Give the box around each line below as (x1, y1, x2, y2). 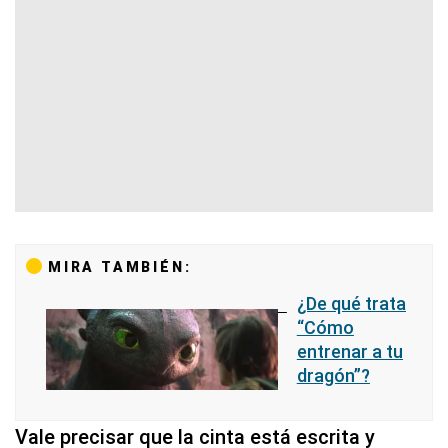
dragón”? (296, 364, 370, 386)
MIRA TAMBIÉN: (48, 259, 192, 276)
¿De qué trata (296, 292, 406, 314)
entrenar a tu (296, 340, 403, 362)
